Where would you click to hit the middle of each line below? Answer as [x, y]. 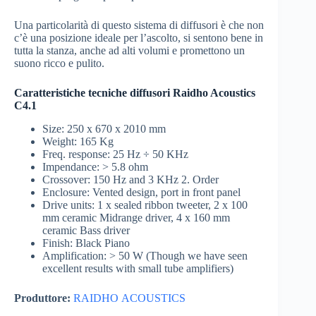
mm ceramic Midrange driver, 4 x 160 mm [136, 218]
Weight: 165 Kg [78, 142]
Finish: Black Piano [86, 243]
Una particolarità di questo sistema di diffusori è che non [139, 25]
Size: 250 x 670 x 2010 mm [104, 129]
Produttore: [42, 298]
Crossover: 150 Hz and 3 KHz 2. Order [130, 180]
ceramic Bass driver [86, 231]
